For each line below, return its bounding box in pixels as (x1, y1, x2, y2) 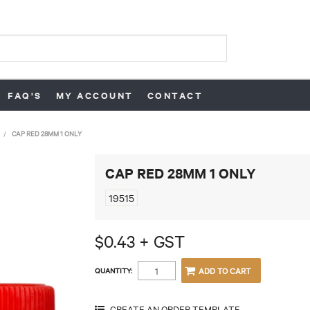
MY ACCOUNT (55, 89, 134, 102)
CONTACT (147, 89, 203, 102)
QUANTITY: (94, 264, 132, 275)
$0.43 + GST (94, 230, 185, 251)
